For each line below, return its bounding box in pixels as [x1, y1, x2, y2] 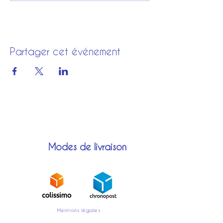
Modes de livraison [48, 141, 126, 152]
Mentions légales [57, 207, 101, 213]
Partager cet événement [10, 45, 120, 57]
